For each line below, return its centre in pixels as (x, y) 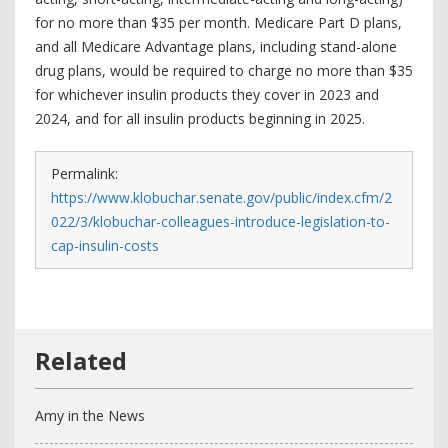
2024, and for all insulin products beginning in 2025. (200, 118)
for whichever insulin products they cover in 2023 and (207, 94)
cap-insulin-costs (105, 245)
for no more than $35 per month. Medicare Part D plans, (218, 22)
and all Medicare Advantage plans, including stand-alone (216, 46)
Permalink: (84, 173)
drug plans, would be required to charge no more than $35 (224, 70)
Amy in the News (90, 415)
